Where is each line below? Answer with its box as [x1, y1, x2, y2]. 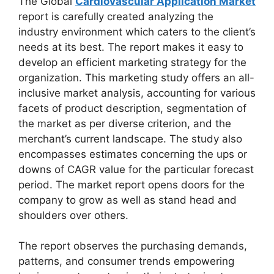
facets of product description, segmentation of [18, 102, 246, 114]
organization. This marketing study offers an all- [18, 71, 254, 84]
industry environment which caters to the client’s [18, 25, 256, 38]
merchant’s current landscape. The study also [18, 132, 242, 145]
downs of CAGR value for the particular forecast [18, 163, 254, 176]
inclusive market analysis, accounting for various [18, 86, 256, 99]
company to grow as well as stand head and [18, 193, 237, 206]
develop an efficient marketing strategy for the [18, 56, 246, 68]
